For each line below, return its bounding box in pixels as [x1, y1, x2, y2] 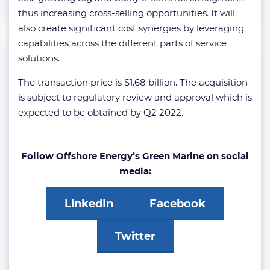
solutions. [18, 52, 60, 64]
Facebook [149, 197, 206, 211]
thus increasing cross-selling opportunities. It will [18, 7, 235, 19]
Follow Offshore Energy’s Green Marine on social [21, 150, 249, 162]
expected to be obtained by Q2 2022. [18, 107, 183, 119]
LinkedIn [64, 197, 113, 211]
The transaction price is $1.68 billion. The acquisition [18, 77, 248, 89]
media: [119, 165, 151, 177]
